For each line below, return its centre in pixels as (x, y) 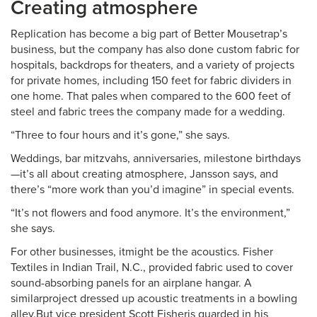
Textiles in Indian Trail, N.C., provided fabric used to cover (152, 267)
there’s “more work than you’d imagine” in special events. (152, 190)
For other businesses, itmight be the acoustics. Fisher (142, 252)
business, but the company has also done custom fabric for (155, 50)
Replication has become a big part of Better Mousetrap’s (149, 34)
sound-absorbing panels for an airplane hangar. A (131, 283)
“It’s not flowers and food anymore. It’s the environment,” (150, 213)
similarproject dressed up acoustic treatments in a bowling (154, 299)
